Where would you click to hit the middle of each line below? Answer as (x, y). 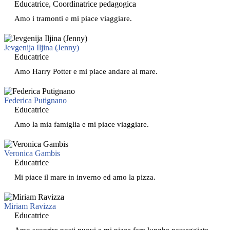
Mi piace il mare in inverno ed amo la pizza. (85, 177)
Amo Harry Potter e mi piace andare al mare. (86, 71)
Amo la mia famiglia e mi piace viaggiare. (82, 124)
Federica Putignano (35, 100)
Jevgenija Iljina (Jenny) (42, 47)
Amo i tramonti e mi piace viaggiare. (73, 18)
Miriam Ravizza (30, 206)
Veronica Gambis (32, 153)
